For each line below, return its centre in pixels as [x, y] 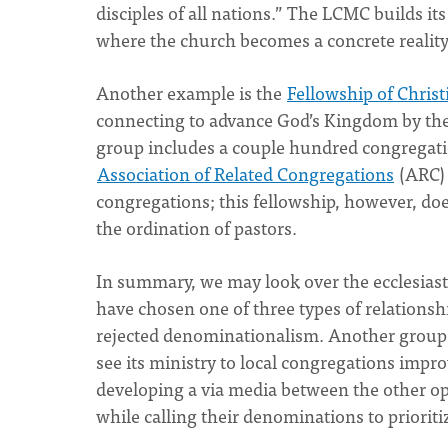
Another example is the [191, 92]
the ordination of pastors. [196, 227]
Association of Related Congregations [245, 173]
